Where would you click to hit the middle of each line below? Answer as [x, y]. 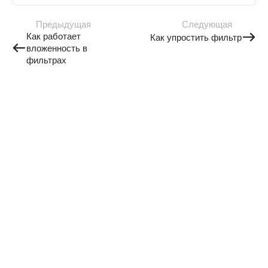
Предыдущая [63, 24]
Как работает [54, 36]
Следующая [207, 24]
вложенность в [57, 48]
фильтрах [46, 60]
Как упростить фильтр [196, 37]
